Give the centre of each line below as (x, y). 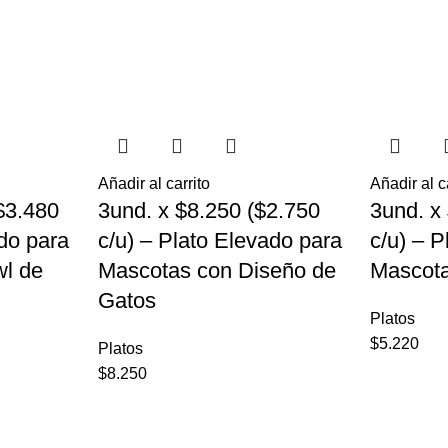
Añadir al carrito (153, 184)
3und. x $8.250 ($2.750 (208, 211)
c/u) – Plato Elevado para (219, 241)
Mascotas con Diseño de (216, 271)
